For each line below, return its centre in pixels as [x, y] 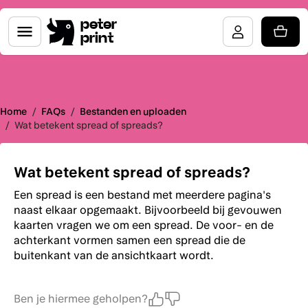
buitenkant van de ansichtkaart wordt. [114, 255]
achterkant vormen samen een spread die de [130, 240]
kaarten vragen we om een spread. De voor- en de [144, 225]
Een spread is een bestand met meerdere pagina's [142, 195]
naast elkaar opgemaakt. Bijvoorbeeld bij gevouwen [148, 210]
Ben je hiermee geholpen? [81, 299]
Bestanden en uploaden [133, 111]
